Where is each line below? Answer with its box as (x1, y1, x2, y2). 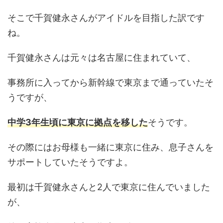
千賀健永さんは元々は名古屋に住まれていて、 (7, 52, 196, 63)
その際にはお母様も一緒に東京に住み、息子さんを (7, 141, 214, 152)
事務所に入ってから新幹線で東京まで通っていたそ (7, 77, 214, 88)
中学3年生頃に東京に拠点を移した (7, 116, 148, 127)
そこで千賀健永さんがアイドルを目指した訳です (7, 12, 205, 23)
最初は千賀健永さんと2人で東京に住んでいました (7, 181, 210, 192)
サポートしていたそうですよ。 (7, 156, 133, 167)
